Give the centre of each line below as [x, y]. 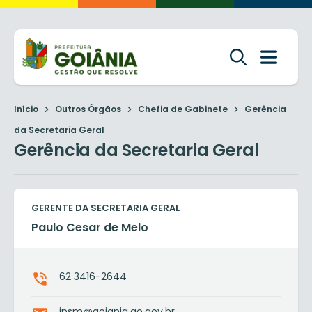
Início [26, 109]
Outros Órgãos [88, 109]
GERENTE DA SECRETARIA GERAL [106, 208]
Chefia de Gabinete [183, 109]
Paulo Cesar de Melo [90, 227]
